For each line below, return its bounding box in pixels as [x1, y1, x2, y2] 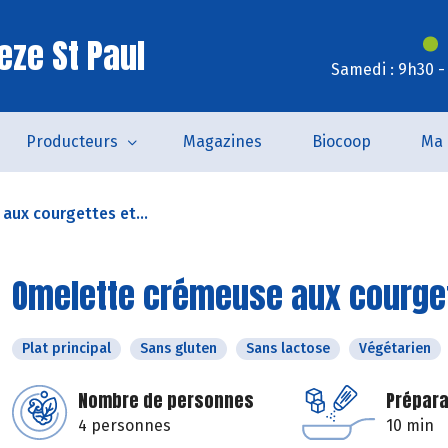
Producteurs [26, 132, 118, 151]
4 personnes [78, 416, 171, 435]
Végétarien [359, 340, 431, 357]
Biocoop [312, 132, 371, 151]
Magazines [183, 132, 262, 151]
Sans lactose [246, 340, 330, 357]
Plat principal [22, 340, 111, 357]
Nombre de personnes [78, 387, 254, 414]
